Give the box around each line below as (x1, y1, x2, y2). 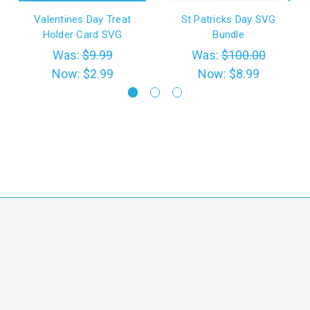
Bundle (212, 28, 244, 42)
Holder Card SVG (42, 28, 122, 42)
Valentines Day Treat (34, 13, 131, 26)
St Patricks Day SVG (181, 13, 276, 26)
